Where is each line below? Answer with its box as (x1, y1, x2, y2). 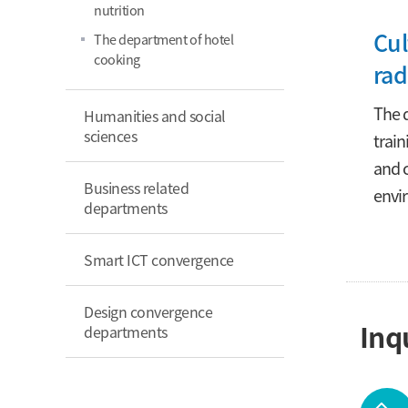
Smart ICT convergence (84, 248, 234, 270)
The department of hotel (94, 28, 234, 48)
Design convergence (84, 300, 213, 322)
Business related (84, 176, 189, 199)
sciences (84, 124, 138, 147)
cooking (94, 48, 140, 68)
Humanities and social (84, 104, 226, 127)
